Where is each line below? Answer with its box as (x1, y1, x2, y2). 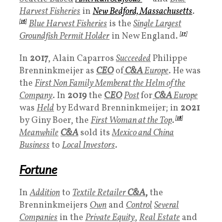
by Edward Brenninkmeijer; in (54, 102, 180, 114)
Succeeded (116, 52, 151, 65)
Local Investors (62, 139, 115, 152)
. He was (168, 64, 201, 77)
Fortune (19, 162, 57, 176)
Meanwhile (19, 126, 58, 139)
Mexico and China (112, 126, 174, 139)
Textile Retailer (72, 186, 127, 199)
